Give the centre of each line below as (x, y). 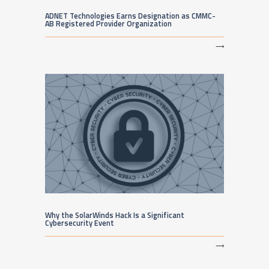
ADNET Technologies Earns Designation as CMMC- (130, 16)
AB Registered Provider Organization (108, 23)
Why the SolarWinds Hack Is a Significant (115, 215)
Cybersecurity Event (80, 223)
